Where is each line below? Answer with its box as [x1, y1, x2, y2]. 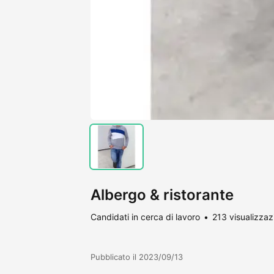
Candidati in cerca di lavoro [91, 211, 200, 222]
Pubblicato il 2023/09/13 [91, 251, 183, 262]
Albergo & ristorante [91, 185, 234, 204]
